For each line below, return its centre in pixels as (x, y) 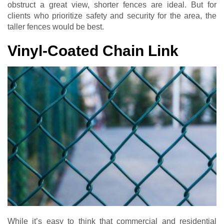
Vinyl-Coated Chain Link (93, 51)
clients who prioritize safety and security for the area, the (112, 16)
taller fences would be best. (56, 27)
